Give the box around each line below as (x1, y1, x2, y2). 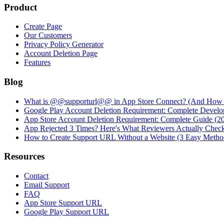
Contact (24, 171, 48, 180)
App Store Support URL (24, 198, 102, 207)
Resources (4, 151, 44, 162)
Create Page (24, 22, 62, 31)
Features (24, 58, 50, 67)
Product (4, 1, 37, 12)
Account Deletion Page (24, 49, 97, 58)
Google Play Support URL (24, 207, 109, 216)
